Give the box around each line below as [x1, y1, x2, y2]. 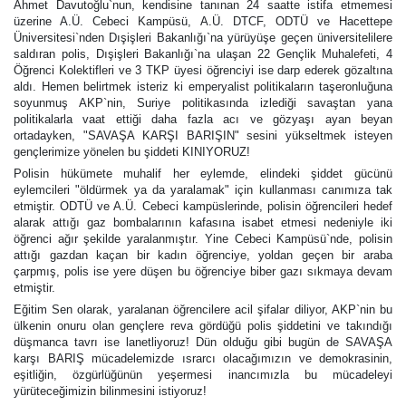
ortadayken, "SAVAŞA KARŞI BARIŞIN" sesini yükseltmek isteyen [14, 129, 392, 142]
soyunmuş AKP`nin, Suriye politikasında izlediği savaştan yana [14, 96, 392, 110]
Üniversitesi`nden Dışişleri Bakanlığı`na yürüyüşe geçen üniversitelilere [14, 31, 392, 44]
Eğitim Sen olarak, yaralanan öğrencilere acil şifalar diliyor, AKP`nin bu [14, 303, 392, 316]
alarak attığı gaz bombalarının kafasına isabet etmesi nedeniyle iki [14, 216, 392, 229]
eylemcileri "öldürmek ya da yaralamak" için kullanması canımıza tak [14, 183, 392, 197]
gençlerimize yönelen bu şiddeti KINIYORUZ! [14, 145, 250, 159]
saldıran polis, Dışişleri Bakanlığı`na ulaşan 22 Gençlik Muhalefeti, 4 [14, 47, 392, 61]
